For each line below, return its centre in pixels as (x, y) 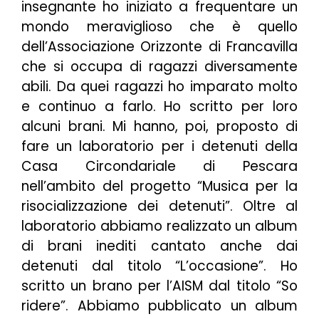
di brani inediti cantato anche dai (159, 246)
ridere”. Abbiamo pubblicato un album (159, 306)
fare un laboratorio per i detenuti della (159, 147)
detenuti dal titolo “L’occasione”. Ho (159, 266)
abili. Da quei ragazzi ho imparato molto (159, 87)
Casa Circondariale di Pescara (159, 167)
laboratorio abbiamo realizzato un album (159, 226)
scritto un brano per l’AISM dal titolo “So (159, 286)
